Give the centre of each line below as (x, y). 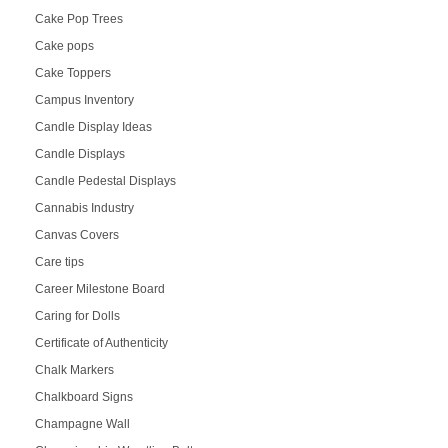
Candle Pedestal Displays (105, 180)
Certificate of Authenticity (101, 342)
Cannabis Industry (84, 207)
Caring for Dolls (77, 315)
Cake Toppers (72, 72)
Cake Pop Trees (78, 18)
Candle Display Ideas (93, 126)
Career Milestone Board (99, 288)
